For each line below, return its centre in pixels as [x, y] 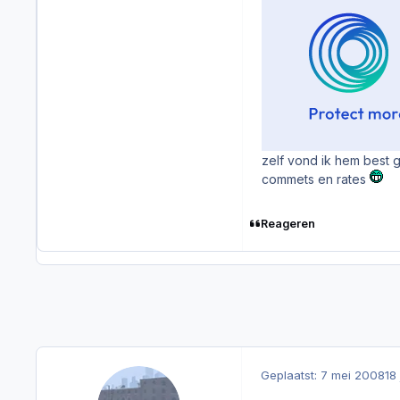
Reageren [287, 223]
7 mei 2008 [353, 375]
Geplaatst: [291, 375]
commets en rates [316, 179]
